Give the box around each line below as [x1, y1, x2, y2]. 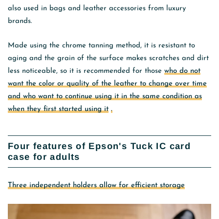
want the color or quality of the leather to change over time [8, 80, 207, 88]
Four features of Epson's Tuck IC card [8, 140, 191, 151]
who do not [164, 67, 200, 75]
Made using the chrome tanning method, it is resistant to [8, 42, 195, 49]
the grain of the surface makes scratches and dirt [44, 54, 209, 62]
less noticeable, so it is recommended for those [8, 67, 164, 75]
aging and [8, 54, 42, 62]
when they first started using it [8, 105, 109, 113]
